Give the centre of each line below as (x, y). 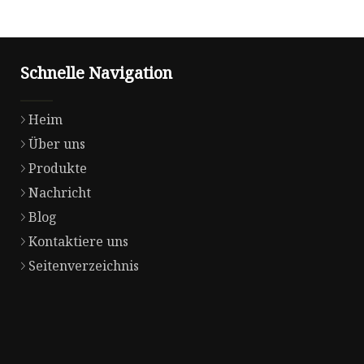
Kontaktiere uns (78, 242)
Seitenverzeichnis (84, 266)
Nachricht (60, 193)
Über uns (57, 144)
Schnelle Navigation (96, 73)
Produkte (58, 169)
